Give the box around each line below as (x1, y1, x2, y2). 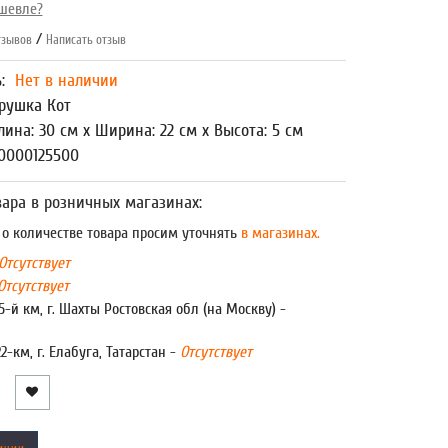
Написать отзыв (45, 32, 126, 47)
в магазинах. (236, 224, 320, 242)
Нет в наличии (14, 70, 118, 91)
